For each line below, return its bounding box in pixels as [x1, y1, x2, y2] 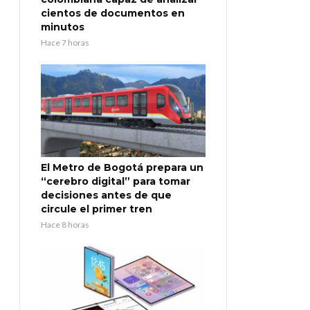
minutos [41, 21, 84, 34]
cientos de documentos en [41, 7, 185, 20]
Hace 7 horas [41, 37, 89, 48]
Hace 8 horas [41, 219, 89, 230]
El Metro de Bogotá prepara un [41, 161, 203, 174]
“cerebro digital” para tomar [41, 175, 190, 188]
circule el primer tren [41, 203, 152, 216]
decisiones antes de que [41, 189, 172, 202]
